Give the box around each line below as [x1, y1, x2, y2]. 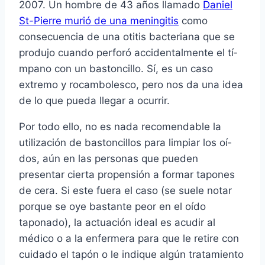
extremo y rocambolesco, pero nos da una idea [19, 79, 243, 91]
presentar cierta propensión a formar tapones [19, 169, 235, 181]
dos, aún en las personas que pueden [19, 153, 198, 165]
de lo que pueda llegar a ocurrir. [19, 95, 170, 107]
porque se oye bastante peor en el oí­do [19, 201, 206, 213]
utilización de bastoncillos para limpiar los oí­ [19, 137, 231, 149]
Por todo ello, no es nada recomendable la [19, 121, 221, 133]
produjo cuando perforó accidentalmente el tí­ [19, 47, 237, 59]
